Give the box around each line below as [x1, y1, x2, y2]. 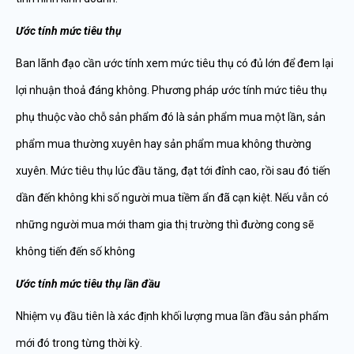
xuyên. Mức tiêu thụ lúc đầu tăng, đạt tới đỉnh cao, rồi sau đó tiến [16, 164, 330, 177]
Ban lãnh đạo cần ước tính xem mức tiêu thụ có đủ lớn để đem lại [16, 57, 333, 70]
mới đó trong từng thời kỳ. [16, 337, 142, 349]
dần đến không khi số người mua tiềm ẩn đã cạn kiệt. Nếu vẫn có [16, 191, 329, 204]
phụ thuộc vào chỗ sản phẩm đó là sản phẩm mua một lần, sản [16, 111, 326, 123]
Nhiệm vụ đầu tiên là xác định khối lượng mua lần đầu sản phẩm [16, 310, 329, 322]
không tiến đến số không [16, 245, 135, 258]
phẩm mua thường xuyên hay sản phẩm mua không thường [16, 137, 311, 150]
